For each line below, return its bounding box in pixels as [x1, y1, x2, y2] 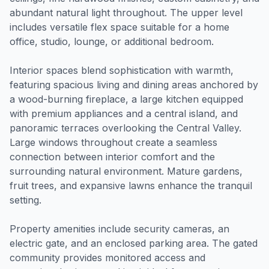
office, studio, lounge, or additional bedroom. [10, 35, 214, 47]
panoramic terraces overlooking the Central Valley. [10, 122, 241, 134]
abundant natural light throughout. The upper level [10, 7, 243, 19]
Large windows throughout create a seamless [10, 136, 217, 148]
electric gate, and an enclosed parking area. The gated [10, 237, 258, 249]
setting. [10, 194, 41, 206]
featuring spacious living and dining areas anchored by [10, 79, 258, 91]
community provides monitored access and [10, 252, 205, 264]
